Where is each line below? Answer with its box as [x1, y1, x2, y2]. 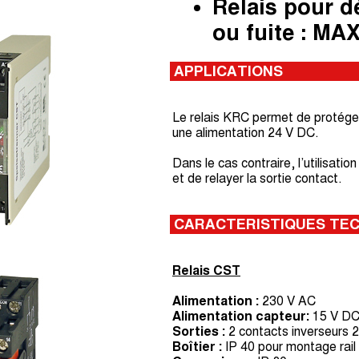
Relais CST [172, 264, 240, 277]
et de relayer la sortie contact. [172, 171, 341, 185]
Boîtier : [172, 340, 222, 353]
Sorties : [172, 325, 225, 338]
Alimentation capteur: [172, 309, 309, 323]
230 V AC [259, 294, 316, 308]
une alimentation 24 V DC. [172, 126, 318, 139]
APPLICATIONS [174, 63, 283, 79]
